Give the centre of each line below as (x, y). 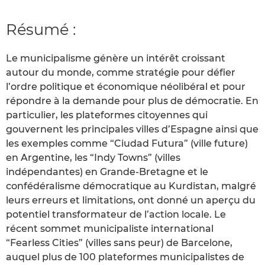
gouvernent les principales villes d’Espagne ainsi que (132, 130)
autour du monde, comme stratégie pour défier (121, 73)
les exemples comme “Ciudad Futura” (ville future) (127, 144)
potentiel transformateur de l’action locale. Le (116, 215)
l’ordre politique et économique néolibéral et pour (126, 87)
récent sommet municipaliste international (110, 229)
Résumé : (41, 29)
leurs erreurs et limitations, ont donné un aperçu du (131, 201)
